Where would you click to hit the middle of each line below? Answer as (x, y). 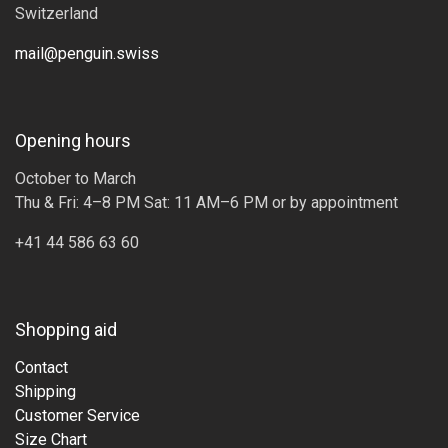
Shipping (45, 391)
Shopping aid (66, 329)
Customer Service (77, 415)
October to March (75, 178)
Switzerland (56, 13)
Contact (41, 367)
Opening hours (73, 140)
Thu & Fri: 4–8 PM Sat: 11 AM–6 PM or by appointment (206, 202)
